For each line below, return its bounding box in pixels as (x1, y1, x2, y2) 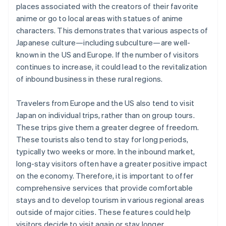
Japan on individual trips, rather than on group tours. (16, 110, 195, 121)
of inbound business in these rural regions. (16, 74, 163, 84)
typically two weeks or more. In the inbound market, (16, 146, 195, 157)
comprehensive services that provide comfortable (16, 183, 193, 193)
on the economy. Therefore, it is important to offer (16, 171, 194, 181)
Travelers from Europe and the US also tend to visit (16, 98, 195, 108)
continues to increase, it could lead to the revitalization (16, 62, 207, 72)
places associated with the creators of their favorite (16, 1, 199, 12)
